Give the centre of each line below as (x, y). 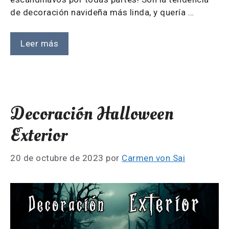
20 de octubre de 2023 (57, 158)
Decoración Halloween (92, 114)
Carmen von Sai (153, 158)
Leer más (39, 43)
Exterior (39, 135)
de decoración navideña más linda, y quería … (102, 13)
